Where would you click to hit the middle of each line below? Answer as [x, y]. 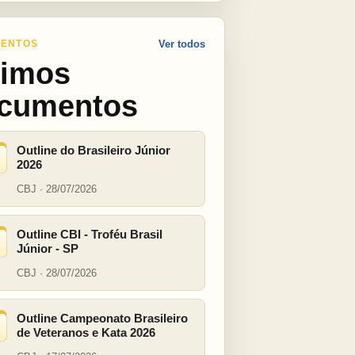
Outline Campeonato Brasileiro [102, 318]
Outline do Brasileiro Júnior [94, 150]
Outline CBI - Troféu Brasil [90, 234]
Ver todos [182, 44]
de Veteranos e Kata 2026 [86, 332]
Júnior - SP [48, 248]
